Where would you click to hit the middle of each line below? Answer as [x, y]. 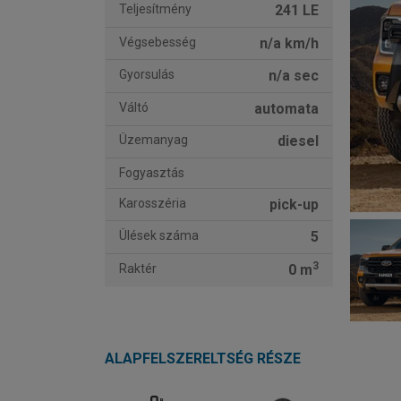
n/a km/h [289, 43]
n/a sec [293, 76]
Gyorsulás [147, 75]
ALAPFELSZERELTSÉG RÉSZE [203, 358]
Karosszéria [153, 203]
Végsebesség [158, 42]
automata [286, 108]
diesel [298, 141]
